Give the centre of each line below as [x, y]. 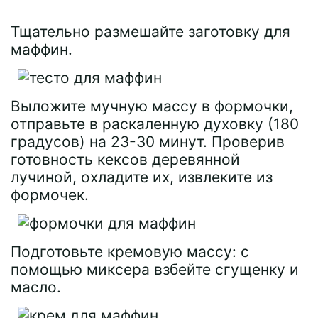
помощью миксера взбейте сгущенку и [155, 269]
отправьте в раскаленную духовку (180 [155, 124]
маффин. [42, 49]
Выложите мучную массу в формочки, [152, 106]
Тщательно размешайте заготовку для [150, 32]
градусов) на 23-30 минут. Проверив [148, 142]
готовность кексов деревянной [125, 159]
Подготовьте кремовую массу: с [130, 252]
